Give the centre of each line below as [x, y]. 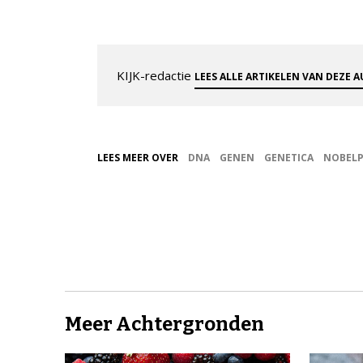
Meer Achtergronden [164, 324]
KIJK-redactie [156, 75]
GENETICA [289, 157]
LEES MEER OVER [138, 157]
